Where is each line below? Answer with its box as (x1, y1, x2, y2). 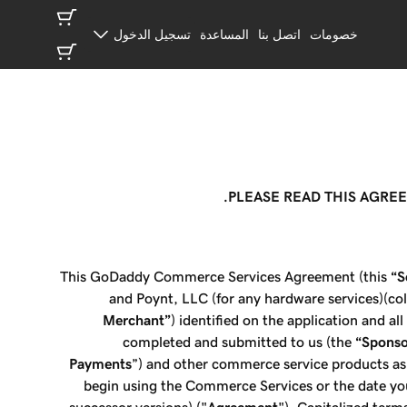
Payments (69, 356, 133, 371)
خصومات (309, 27, 358, 41)
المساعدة (199, 27, 249, 41)
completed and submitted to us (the (123, 334, 356, 349)
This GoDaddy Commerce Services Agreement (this (60, 269, 392, 283)
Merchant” (103, 313, 172, 327)
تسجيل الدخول (113, 27, 191, 41)
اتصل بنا (257, 27, 301, 41)
